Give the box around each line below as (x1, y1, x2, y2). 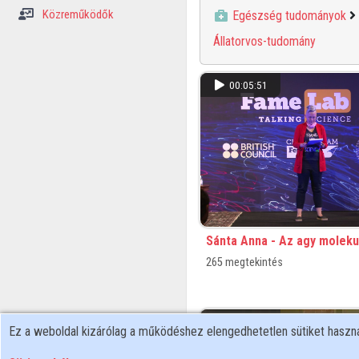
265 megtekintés (205, 256, 283, 270)
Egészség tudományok (232, 7, 346, 23)
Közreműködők (39, 7, 114, 22)
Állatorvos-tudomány (212, 33, 316, 49)
